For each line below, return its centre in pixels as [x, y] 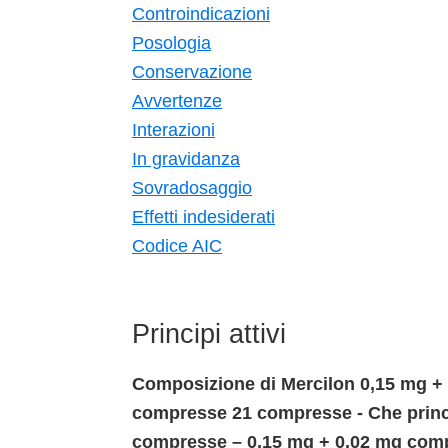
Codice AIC [177, 245]
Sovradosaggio [192, 187]
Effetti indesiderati [203, 216]
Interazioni [173, 129]
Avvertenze [177, 100]
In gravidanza [186, 158]
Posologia [171, 42]
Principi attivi [209, 333]
